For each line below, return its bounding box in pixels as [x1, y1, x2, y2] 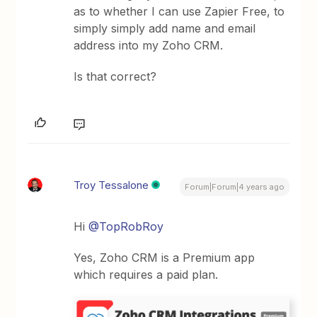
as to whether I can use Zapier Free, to [74, 4, 285, 18]
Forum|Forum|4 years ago [184, 182, 284, 192]
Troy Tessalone [74, 178, 149, 192]
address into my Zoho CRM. [74, 38, 224, 52]
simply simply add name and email [74, 21, 256, 35]
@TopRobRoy [88, 219, 164, 234]
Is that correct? [74, 69, 157, 83]
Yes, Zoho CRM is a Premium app [74, 250, 255, 265]
